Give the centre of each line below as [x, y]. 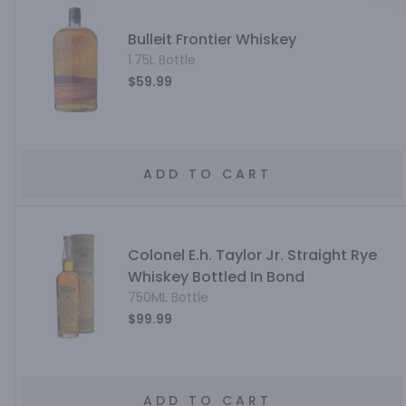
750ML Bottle [168, 297]
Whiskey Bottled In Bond [216, 277]
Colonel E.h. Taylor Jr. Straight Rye [252, 255]
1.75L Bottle [161, 60]
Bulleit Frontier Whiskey [212, 39]
